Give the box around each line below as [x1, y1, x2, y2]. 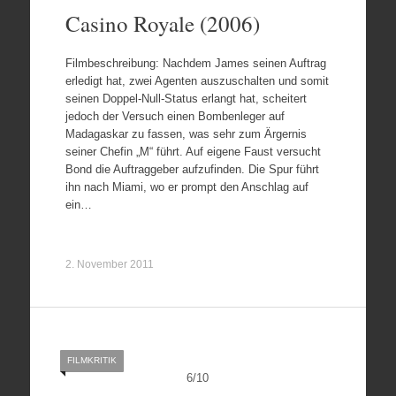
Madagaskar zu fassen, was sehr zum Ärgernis [65, 126, 307, 141]
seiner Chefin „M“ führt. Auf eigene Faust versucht [65, 144, 321, 158]
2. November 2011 [65, 257, 154, 270]
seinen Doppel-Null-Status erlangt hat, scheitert [65, 91, 307, 105]
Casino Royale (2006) [65, 9, 260, 38]
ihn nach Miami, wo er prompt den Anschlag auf [65, 179, 308, 194]
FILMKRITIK [66, 354, 117, 365]
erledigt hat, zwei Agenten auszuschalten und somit [65, 73, 329, 88]
